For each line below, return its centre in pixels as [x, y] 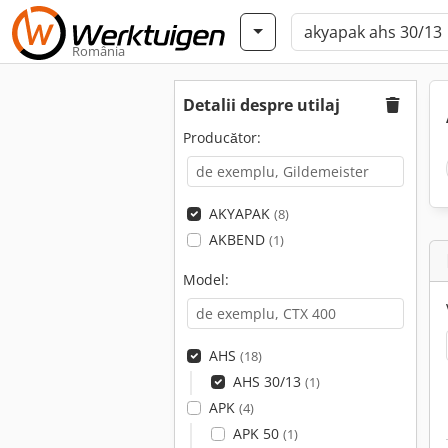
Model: [206, 279]
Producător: [222, 137]
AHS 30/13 [268, 381]
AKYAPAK [241, 213]
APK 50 [257, 433]
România [98, 51]
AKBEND [238, 239]
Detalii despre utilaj [261, 105]
